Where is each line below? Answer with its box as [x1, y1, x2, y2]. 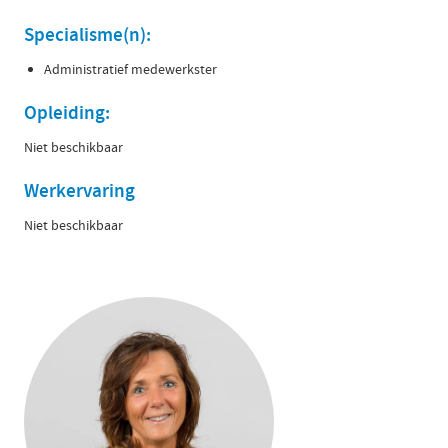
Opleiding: [24, 100, 110, 125]
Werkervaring [24, 178, 135, 203]
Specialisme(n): [24, 22, 151, 47]
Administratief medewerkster [44, 60, 217, 78]
